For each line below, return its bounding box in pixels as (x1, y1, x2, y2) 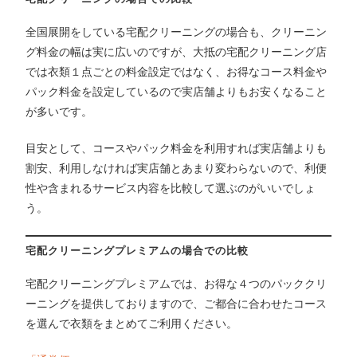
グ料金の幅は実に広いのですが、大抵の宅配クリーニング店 (25, 45, 328, 58)
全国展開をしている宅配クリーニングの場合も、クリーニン (25, 25, 328, 38)
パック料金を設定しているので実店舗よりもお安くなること (25, 84, 328, 98)
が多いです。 (25, 104, 93, 118)
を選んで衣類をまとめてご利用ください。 (25, 316, 238, 330)
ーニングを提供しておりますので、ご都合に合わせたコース (25, 296, 328, 310)
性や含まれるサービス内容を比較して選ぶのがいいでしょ (25, 181, 316, 194)
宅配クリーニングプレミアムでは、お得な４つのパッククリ (25, 277, 328, 290)
